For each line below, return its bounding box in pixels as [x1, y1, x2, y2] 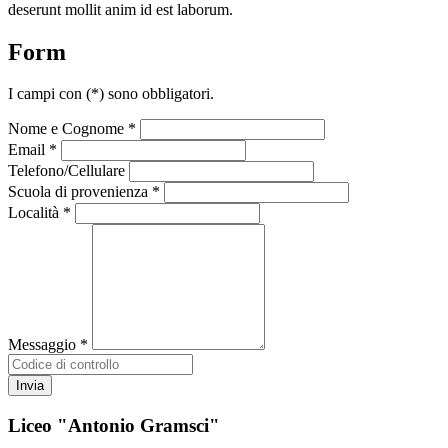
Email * [8, 141, 57, 159]
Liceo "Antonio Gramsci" [8, 415, 220, 437]
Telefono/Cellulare [8, 162, 125, 180]
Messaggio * [8, 336, 88, 354]
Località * [8, 204, 71, 222]
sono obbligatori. [104, 85, 214, 103]
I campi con [8, 85, 86, 103]
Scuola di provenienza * [8, 183, 160, 201]
